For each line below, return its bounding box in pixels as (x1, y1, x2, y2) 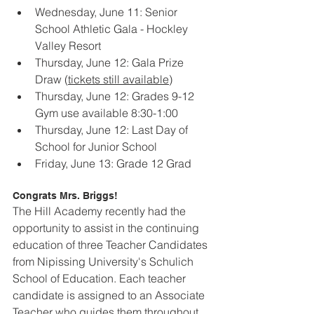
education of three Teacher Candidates (13, 238, 210, 252)
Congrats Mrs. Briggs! (13, 190, 118, 202)
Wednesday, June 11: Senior (35, 5, 180, 20)
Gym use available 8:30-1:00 (35, 106, 178, 121)
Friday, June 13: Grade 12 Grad (35, 156, 191, 171)
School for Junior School (35, 139, 157, 154)
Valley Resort (35, 39, 101, 53)
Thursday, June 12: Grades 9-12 (35, 89, 197, 104)
